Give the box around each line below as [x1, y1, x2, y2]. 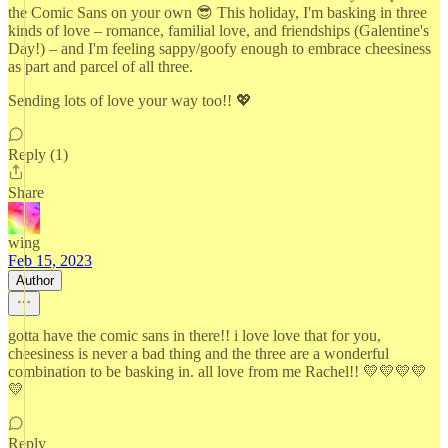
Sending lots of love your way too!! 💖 [8, 92, 252, 109]
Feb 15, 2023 [8, 252, 92, 269]
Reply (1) [8, 146, 68, 163]
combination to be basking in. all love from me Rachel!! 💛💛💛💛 [8, 363, 427, 380]
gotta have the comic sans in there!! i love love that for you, [8, 327, 381, 344]
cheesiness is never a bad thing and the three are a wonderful [8, 345, 389, 362]
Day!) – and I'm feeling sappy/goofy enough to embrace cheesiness [8, 40, 431, 57]
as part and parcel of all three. [8, 58, 193, 75]
